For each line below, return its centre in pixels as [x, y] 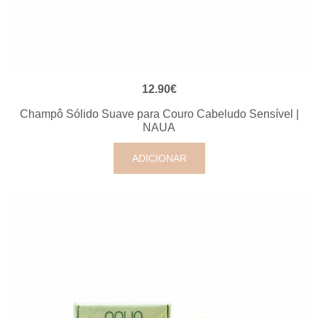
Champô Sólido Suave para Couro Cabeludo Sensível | [159, 114]
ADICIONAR [159, 158]
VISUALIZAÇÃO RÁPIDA [159, 87]
